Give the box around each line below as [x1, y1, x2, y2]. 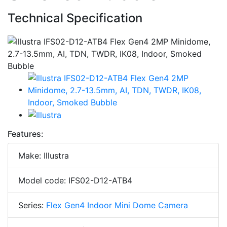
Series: [18, 200, 46, 211]
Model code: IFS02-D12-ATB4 [18, 175, 132, 186]
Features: [8, 129, 44, 139]
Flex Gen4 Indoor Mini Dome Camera [46, 200, 188, 211]
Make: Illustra [18, 150, 69, 161]
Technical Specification [8, 10, 142, 25]
